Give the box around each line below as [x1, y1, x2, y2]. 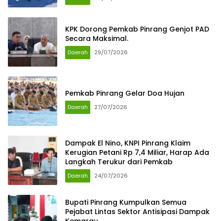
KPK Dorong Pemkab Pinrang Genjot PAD [65, 24, 209, 35]
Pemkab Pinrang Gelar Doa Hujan [65, 88, 184, 98]
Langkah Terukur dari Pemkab [65, 156, 173, 167]
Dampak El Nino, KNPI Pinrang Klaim [65, 138, 190, 148]
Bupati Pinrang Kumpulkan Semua [65, 197, 186, 207]
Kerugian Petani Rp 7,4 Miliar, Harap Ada [65, 147, 209, 157]
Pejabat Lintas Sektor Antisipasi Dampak [65, 206, 210, 217]
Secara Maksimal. [65, 34, 128, 44]
